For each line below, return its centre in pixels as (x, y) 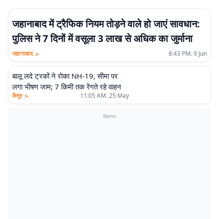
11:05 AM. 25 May (104, 96)
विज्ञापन (109, 116)
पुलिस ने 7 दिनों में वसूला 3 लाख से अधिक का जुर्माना (102, 38)
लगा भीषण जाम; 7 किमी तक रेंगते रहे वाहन (67, 87)
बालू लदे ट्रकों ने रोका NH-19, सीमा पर (65, 76)
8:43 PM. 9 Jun (188, 54)
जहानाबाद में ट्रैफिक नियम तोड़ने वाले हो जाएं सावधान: (106, 24)
